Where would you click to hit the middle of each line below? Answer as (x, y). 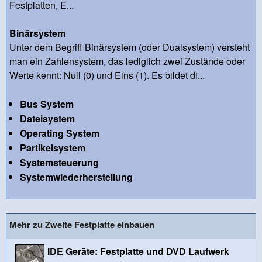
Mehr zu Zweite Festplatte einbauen (82, 224)
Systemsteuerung (59, 162)
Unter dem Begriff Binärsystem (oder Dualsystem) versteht (130, 47)
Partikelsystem (52, 147)
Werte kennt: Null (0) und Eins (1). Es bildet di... (107, 75)
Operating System (59, 133)
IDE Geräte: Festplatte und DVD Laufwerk (138, 251)
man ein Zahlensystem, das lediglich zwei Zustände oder (127, 61)
